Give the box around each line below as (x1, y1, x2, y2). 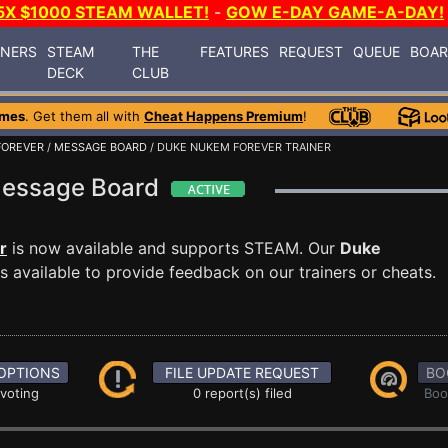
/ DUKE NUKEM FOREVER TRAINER (147, 140, 331, 154)
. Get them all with (25, 108, 144, 124)
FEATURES (200, 42, 270, 60)
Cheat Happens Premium (144, 108, 303, 124)
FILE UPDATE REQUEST (165, 364, 320, 381)
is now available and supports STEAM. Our (7, 238, 340, 258)
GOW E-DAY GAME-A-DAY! (226, 2, 444, 22)
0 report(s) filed (192, 385, 292, 401)
